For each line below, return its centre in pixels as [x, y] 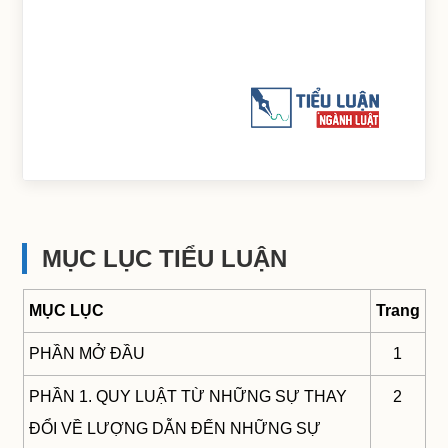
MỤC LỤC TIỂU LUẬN [165, 259]
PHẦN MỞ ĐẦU [86, 354]
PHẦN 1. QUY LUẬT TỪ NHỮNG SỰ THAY [187, 397]
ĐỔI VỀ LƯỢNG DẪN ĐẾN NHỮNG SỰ [174, 429]
